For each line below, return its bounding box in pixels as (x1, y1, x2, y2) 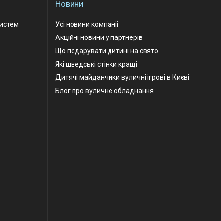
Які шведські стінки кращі (55, 60, 137, 68)
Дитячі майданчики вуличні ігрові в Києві (55, 74, 189, 81)
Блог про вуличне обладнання (55, 87, 154, 95)
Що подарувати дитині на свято (55, 47, 158, 55)
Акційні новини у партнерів (55, 34, 143, 41)
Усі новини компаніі (55, 20, 118, 28)
